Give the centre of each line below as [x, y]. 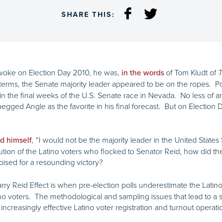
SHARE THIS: [88, 15]
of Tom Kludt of [191, 73]
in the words [143, 73]
